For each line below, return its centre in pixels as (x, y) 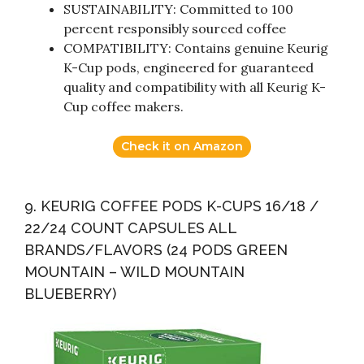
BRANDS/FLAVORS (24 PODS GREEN (156, 249)
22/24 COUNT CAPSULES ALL (130, 227)
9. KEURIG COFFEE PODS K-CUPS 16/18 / (171, 206)
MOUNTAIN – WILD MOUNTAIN (134, 271)
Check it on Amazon (182, 146)
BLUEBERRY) (70, 293)
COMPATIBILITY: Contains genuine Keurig (196, 48)
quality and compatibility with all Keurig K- (195, 87)
